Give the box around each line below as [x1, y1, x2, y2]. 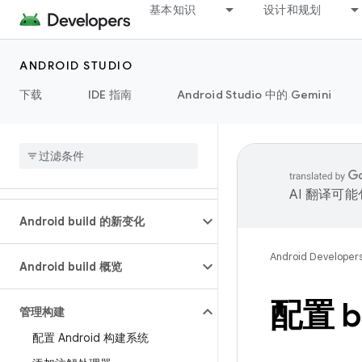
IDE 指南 [87, 87, 132, 102]
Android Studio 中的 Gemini [177, 87, 331, 102]
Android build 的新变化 [19, 214, 145, 229]
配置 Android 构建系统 [32, 330, 149, 345]
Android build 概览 [19, 259, 122, 274]
